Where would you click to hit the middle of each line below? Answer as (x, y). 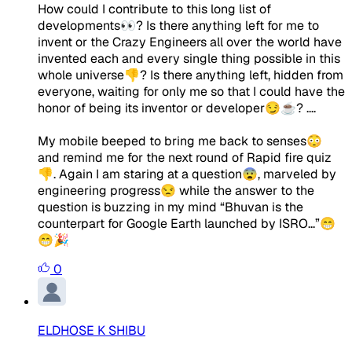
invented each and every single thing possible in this (189, 58)
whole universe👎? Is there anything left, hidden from (191, 75)
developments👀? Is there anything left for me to (178, 25)
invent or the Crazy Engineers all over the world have (190, 42)
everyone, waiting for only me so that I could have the (191, 91)
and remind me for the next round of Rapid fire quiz (185, 157)
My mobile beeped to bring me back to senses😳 (180, 141)
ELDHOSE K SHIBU (92, 330)
